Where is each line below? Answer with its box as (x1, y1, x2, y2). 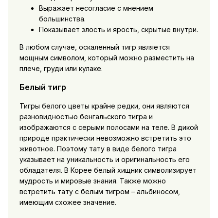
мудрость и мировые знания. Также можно (19, 176, 166, 185)
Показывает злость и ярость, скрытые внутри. (38, 25, 198, 34)
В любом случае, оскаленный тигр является (19, 42, 170, 51)
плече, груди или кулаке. (19, 64, 103, 73)
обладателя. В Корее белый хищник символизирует (19, 165, 197, 174)
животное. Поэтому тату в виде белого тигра (19, 144, 177, 153)
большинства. (38, 14, 86, 23)
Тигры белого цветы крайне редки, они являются (19, 101, 189, 110)
